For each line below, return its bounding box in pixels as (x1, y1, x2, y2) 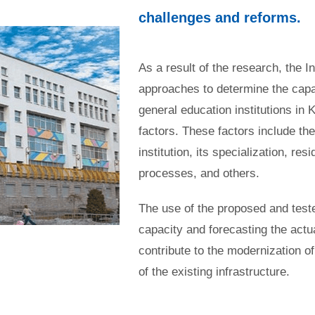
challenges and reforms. (139, 10, 301, 26)
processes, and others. (139, 167, 259, 181)
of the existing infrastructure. (139, 265, 290, 279)
